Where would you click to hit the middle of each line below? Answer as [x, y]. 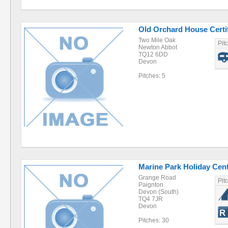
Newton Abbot [158, 47]
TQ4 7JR [151, 199]
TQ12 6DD [153, 54]
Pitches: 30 [154, 220]
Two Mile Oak [157, 40]
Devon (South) [159, 192]
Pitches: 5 [152, 76]
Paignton [151, 185]
